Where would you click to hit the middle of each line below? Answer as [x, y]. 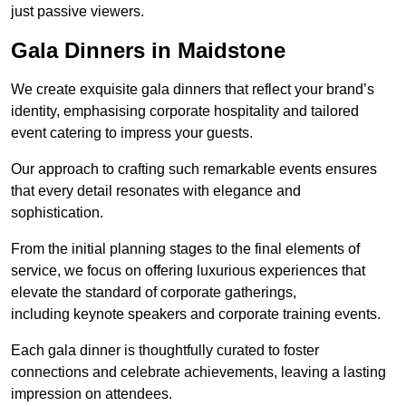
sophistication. [57, 213]
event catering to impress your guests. [132, 133]
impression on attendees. [92, 394]
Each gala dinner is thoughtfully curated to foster [165, 351]
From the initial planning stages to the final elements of [185, 249]
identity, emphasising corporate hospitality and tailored [185, 111]
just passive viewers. [77, 12]
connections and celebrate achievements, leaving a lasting [198, 372]
